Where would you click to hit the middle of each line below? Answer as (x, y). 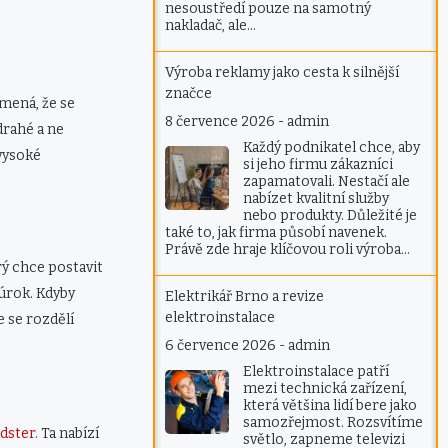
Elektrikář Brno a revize (245, 297)
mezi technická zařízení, (325, 389)
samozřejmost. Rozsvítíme (333, 423)
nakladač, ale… (211, 26)
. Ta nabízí (66, 433)
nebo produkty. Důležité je (330, 216)
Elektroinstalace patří (316, 372)
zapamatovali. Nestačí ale (327, 182)
